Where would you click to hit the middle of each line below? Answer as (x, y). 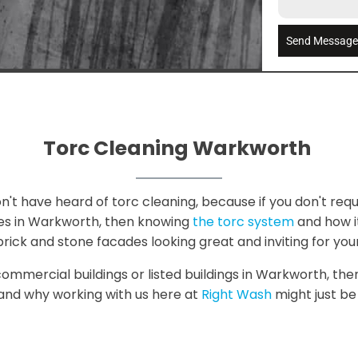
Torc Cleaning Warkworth (179, 148)
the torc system (243, 222)
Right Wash (237, 294)
